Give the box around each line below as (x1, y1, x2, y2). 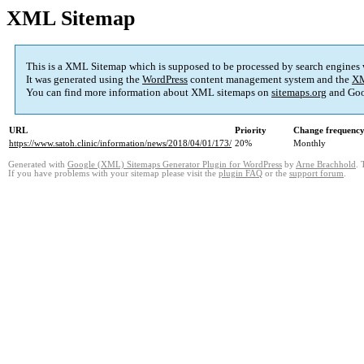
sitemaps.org (271, 86, 327, 99)
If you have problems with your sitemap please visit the (8, 169, 219, 179)
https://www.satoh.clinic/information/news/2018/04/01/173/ (9, 138, 232, 149)
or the (262, 169, 289, 179)
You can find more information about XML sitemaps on (26, 86, 271, 99)
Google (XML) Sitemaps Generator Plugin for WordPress (67, 160, 282, 170)
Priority (235, 125, 266, 136)
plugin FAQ (219, 169, 262, 179)
